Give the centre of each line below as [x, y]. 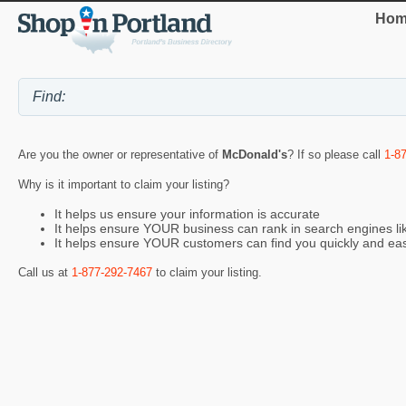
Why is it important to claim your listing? [124, 184]
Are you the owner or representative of [120, 154]
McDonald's [255, 154]
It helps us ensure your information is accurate [187, 214]
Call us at [45, 272]
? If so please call [336, 154]
